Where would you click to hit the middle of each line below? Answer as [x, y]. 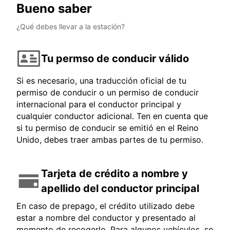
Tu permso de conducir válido [115, 58]
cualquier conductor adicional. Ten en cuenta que [112, 116]
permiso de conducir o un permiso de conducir [108, 93]
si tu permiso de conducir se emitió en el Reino [108, 128]
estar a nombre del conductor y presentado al [106, 218]
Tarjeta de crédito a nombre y [114, 174]
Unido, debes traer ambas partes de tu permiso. [110, 140]
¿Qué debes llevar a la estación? [71, 27]
